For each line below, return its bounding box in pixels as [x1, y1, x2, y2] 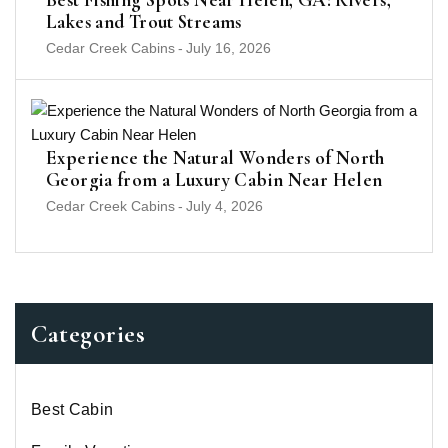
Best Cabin [31, 400, 114, 418]
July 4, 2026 [186, 197, 263, 214]
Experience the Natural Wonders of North [46, 145, 385, 169]
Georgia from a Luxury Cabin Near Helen [46, 167, 383, 191]
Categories [31, 318, 145, 349]
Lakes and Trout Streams [46, 9, 242, 33]
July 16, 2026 [186, 39, 271, 56]
